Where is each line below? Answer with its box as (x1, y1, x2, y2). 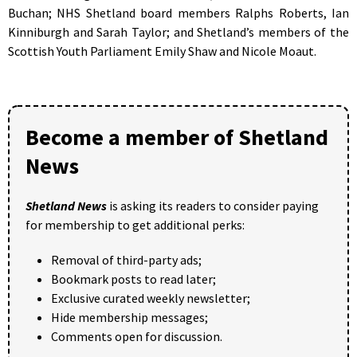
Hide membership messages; (51, 308, 208, 325)
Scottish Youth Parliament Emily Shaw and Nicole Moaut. (8, 42, 316, 59)
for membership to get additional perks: (25, 216, 245, 233)
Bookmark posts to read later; (51, 270, 216, 287)
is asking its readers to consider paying (107, 197, 319, 214)
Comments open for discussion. (51, 328, 222, 344)
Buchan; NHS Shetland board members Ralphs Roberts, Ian (8, 4, 349, 21)
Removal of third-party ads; (51, 251, 202, 268)
